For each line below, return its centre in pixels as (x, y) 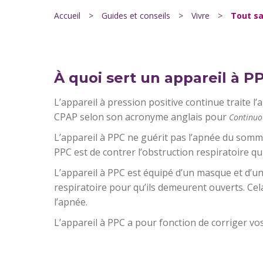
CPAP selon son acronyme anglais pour (141, 117)
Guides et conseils (136, 16)
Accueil (67, 16)
